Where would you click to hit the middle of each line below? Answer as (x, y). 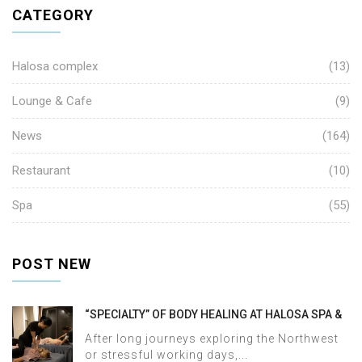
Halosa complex (55, 66)
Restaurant (41, 170)
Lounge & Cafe (52, 101)
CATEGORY (53, 15)
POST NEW (52, 264)
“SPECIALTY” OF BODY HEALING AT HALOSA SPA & (213, 314)
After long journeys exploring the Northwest (212, 339)
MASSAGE (112, 330)
